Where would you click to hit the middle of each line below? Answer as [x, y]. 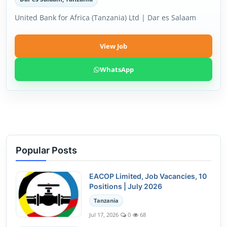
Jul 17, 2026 [104, 215]
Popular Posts [46, 150]
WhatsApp [117, 69]
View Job [113, 46]
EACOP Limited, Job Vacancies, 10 [148, 176]
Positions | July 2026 [126, 186]
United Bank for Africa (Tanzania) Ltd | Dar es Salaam [105, 17]
